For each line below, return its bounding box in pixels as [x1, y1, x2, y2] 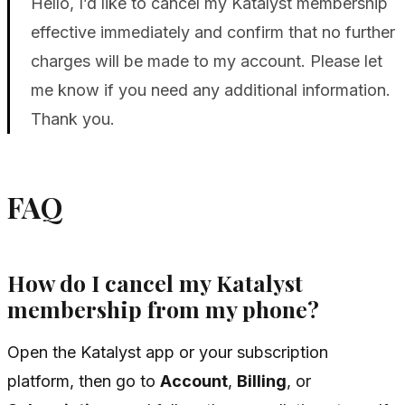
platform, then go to [7, 372, 160, 391]
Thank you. [30, 109, 115, 129]
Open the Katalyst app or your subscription [7, 343, 328, 363]
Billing [237, 372, 287, 391]
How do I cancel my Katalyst [7, 267, 303, 297]
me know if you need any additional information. [30, 80, 391, 100]
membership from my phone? [7, 293, 319, 324]
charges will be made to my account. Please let [30, 52, 382, 71]
